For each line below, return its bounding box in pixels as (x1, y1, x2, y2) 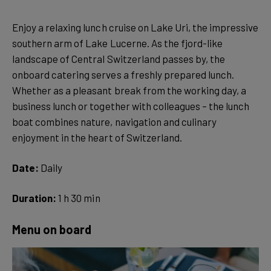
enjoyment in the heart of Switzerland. (12, 131, 182, 143)
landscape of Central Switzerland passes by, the (12, 53, 226, 65)
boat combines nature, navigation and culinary (12, 116, 217, 128)
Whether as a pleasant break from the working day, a (12, 84, 247, 96)
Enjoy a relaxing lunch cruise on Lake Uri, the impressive (12, 21, 259, 33)
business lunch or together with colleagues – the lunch (12, 100, 250, 112)
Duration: (12, 192, 57, 204)
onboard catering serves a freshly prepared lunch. (12, 68, 235, 80)
